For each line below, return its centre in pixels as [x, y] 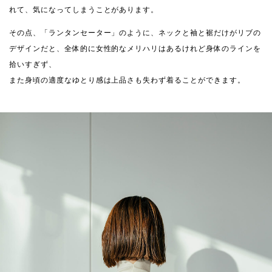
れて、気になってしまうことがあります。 [84, 9]
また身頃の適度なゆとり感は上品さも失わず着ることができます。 [127, 80]
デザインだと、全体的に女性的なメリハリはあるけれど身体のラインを [135, 48]
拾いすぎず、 [33, 64]
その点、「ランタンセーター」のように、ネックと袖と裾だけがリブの [135, 32]
